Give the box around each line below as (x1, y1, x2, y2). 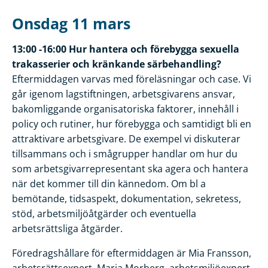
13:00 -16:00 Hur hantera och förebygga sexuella (12, 42, 239, 56)
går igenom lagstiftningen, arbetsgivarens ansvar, (12, 87, 235, 101)
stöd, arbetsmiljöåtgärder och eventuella (12, 207, 196, 221)
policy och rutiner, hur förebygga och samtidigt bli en (12, 117, 251, 131)
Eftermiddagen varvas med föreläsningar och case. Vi (12, 72, 251, 86)
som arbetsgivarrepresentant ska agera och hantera (12, 162, 248, 176)
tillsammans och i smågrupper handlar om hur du (12, 147, 237, 161)
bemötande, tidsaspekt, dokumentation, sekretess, (12, 192, 241, 206)
